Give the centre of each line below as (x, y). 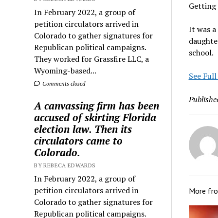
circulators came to (79, 140)
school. (201, 52)
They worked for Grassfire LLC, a (92, 59)
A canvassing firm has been (97, 105)
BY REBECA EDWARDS (65, 165)
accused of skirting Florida (95, 117)
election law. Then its (83, 129)
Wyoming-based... (65, 70)
